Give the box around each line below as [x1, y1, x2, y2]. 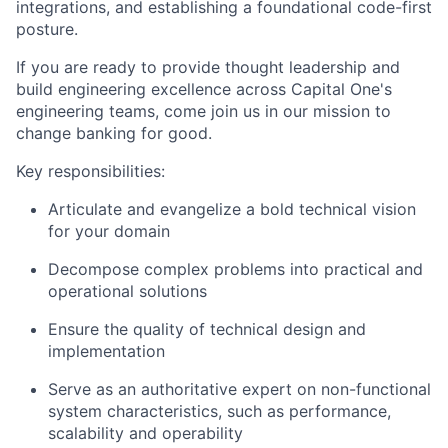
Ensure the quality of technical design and [48, 319, 366, 339]
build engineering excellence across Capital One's [16, 79, 392, 99]
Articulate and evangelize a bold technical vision [48, 199, 416, 219]
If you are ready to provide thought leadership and [16, 57, 400, 77]
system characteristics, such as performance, [48, 401, 391, 421]
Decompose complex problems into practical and [48, 259, 423, 279]
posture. [16, 19, 78, 39]
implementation [48, 341, 165, 361]
